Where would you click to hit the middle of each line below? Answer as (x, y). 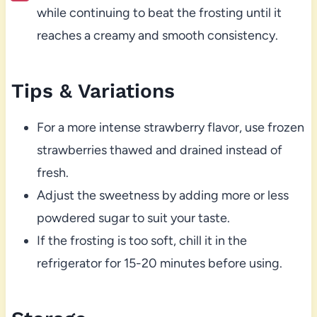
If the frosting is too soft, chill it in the (142, 240)
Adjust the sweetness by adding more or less (162, 195)
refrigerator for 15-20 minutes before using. (159, 263)
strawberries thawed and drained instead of (159, 150)
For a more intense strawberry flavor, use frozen (170, 127)
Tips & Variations (93, 91)
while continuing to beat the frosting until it (159, 12)
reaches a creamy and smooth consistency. (157, 35)
